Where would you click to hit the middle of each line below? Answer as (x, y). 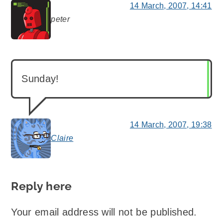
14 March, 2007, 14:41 (171, 5)
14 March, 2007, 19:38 (171, 124)
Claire (62, 138)
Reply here (42, 186)
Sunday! (40, 78)
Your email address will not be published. (104, 212)
